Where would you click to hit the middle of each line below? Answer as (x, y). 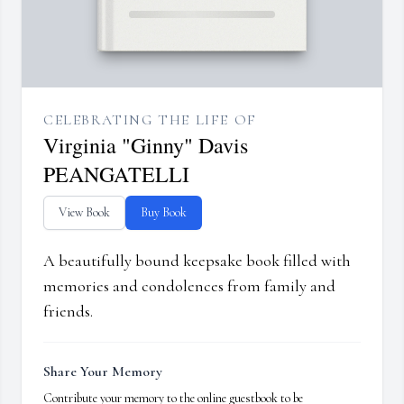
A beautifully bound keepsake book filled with (197, 261)
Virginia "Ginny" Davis (146, 146)
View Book (84, 213)
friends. (68, 312)
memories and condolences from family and (189, 286)
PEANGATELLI (116, 174)
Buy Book (164, 213)
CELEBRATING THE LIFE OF (150, 120)
